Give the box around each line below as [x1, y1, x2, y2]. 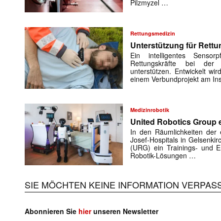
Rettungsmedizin [130, 30, 176, 37]
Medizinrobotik [130, 106, 170, 114]
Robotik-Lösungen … [130, 150, 196, 161]
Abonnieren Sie [25, 206, 78, 217]
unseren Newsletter [91, 206, 158, 217]
